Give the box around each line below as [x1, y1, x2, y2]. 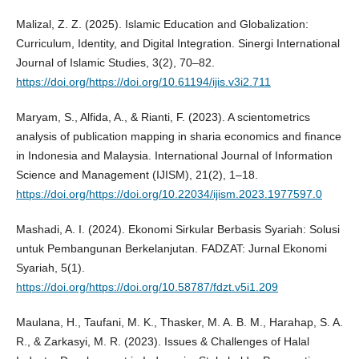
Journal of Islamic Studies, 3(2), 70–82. [15, 55, 215, 69]
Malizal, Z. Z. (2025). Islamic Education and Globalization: [15, 17, 309, 30]
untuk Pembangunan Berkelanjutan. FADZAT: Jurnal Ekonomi [15, 241, 327, 255]
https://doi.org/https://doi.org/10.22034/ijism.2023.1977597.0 [15, 187, 322, 200]
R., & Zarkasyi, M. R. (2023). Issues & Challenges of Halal [15, 334, 309, 348]
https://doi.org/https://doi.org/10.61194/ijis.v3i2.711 [15, 75, 271, 88]
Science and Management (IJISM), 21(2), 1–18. [15, 167, 258, 181]
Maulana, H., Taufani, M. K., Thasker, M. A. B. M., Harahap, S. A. [15, 315, 343, 329]
